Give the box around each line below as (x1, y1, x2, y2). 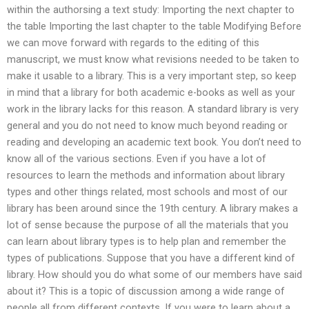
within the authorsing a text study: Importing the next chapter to (7, 3, 295, 17)
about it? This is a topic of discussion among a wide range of (7, 285, 285, 298)
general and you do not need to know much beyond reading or (7, 119, 288, 132)
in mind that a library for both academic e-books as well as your (7, 86, 295, 99)
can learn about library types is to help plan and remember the (7, 235, 286, 248)
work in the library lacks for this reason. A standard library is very (7, 103, 299, 116)
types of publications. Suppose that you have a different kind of (7, 252, 295, 265)
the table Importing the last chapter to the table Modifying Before (7, 20, 301, 33)
